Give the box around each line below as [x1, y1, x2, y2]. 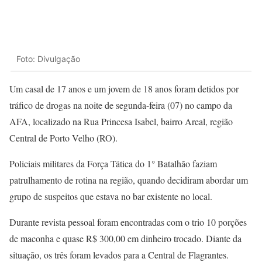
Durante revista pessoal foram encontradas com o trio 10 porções [9, 216, 247, 229]
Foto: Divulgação [16, 53, 80, 64]
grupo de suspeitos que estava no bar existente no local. [9, 190, 212, 203]
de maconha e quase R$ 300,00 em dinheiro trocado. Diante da [9, 232, 242, 245]
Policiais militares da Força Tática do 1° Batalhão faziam [9, 157, 217, 170]
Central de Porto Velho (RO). [9, 132, 118, 144]
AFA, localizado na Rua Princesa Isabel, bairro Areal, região [9, 115, 233, 128]
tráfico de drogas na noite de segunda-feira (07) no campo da [9, 99, 232, 112]
